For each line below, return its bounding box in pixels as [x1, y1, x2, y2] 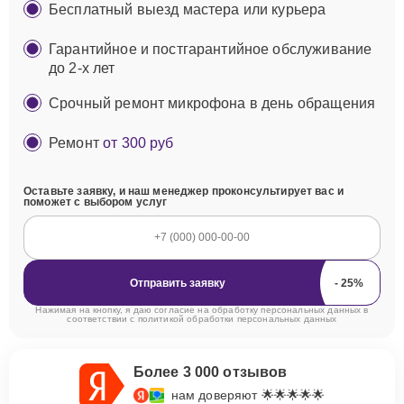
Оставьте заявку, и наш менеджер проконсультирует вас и [23, 185, 344, 197]
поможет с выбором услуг [23, 196, 168, 208]
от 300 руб [103, 135, 174, 151]
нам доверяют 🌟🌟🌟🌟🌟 [170, 388, 326, 402]
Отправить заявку [189, 276, 225, 289]
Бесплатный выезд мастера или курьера [49, 2, 326, 17]
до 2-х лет [49, 60, 115, 76]
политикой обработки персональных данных [137, 314, 337, 324]
